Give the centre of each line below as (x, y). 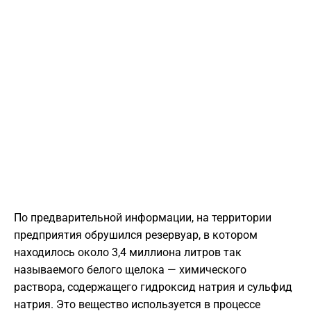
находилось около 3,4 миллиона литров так (128, 253)
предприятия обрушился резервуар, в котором (136, 235)
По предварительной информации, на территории (143, 218)
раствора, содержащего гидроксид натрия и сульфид (153, 287)
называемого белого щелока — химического (130, 270)
